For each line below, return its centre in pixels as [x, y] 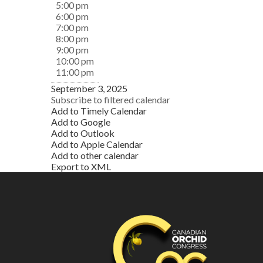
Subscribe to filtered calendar [111, 100]
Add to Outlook [83, 133]
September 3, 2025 [89, 88]
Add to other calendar [95, 155]
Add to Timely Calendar [99, 111]
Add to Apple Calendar [97, 144]
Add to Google [81, 122]
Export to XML [81, 166]
